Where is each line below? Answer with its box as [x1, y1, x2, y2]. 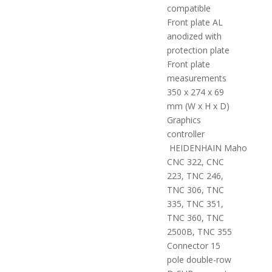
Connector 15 [166, 240, 220, 251]
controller [166, 128, 205, 140]
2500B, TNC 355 [166, 226, 232, 237]
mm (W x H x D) [166, 100, 229, 112]
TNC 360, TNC [166, 212, 224, 223]
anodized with [166, 30, 222, 42]
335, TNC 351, [166, 198, 223, 209]
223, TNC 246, [166, 170, 223, 182]
